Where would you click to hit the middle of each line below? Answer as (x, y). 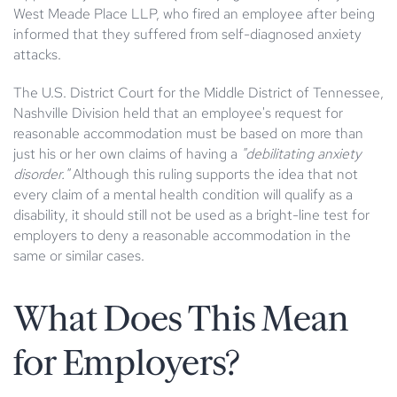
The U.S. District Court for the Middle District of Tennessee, (198, 92)
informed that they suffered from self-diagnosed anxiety (187, 34)
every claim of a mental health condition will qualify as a (183, 194)
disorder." (41, 174)
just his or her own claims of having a (127, 153)
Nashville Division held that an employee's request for (178, 113)
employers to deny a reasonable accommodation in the (182, 235)
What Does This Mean (181, 319)
